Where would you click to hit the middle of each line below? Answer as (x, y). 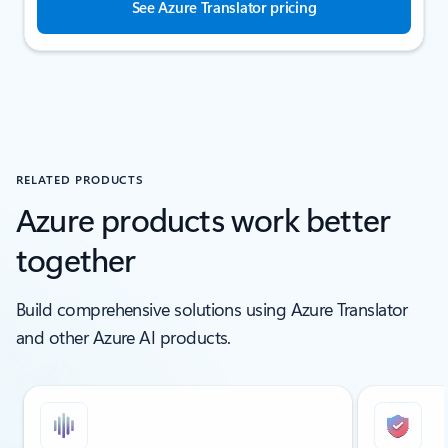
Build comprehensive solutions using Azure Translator (212, 308)
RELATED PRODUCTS (80, 178)
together (76, 258)
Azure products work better (203, 218)
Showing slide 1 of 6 (67, 393)
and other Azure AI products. (123, 336)
